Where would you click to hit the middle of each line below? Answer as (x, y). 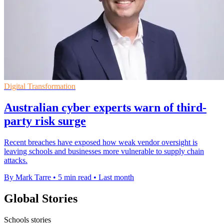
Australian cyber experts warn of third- (105, 108)
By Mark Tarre (27, 177)
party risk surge (45, 121)
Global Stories (41, 199)
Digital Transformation (40, 86)
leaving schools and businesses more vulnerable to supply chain (104, 151)
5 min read (75, 177)
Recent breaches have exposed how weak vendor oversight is (101, 142)
